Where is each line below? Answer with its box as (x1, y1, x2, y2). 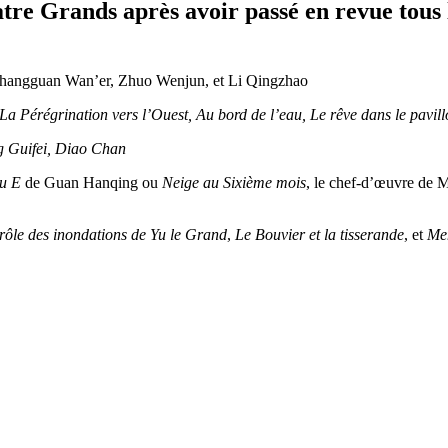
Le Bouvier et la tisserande (235, 226, 404, 244)
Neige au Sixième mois (162, 174, 306, 192)
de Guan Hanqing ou (21, 174, 162, 192)
